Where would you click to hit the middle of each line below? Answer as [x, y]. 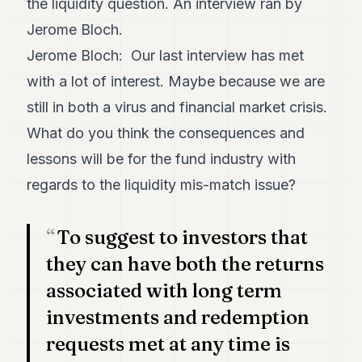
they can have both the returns [185, 264]
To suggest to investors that [183, 237]
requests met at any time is [168, 344]
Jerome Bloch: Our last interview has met [166, 55]
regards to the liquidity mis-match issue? [162, 185]
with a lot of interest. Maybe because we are [176, 81]
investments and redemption [178, 317]
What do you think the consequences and [166, 133]
